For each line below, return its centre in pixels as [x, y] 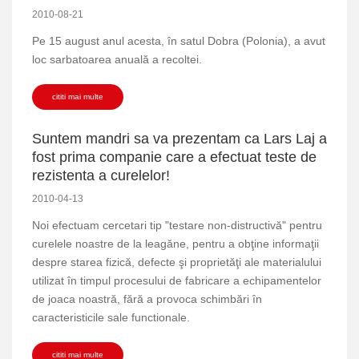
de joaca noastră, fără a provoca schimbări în [147, 298]
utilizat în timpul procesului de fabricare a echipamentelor [177, 280]
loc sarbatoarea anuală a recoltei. [117, 59]
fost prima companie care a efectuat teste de [174, 157]
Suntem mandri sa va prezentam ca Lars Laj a [179, 138]
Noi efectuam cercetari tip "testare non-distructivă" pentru [177, 225]
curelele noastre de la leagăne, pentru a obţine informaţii [175, 243]
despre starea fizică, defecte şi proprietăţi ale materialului [177, 262]
